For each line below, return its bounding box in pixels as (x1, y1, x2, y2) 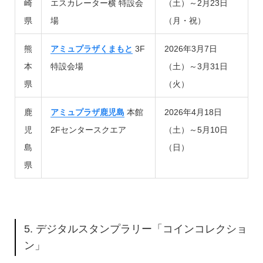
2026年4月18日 (164, 107, 222, 117)
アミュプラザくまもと (50, 43, 133, 53)
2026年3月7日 (164, 43, 217, 53)
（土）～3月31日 (164, 61, 228, 71)
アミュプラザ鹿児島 (50, 107, 124, 117)
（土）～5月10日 (164, 124, 228, 134)
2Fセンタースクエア (50, 124, 126, 134)
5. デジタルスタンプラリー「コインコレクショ (24, 223, 248, 235)
